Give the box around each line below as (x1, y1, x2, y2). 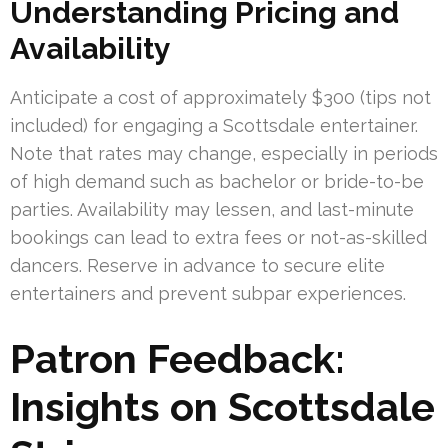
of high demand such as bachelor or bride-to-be (10, 171, 424, 193)
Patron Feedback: (10, 335, 345, 383)
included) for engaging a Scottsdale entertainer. (10, 115, 418, 137)
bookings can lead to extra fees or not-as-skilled (10, 227, 427, 249)
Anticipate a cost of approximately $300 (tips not (10, 87, 431, 109)
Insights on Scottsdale (10, 383, 435, 431)
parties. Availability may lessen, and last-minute (10, 199, 414, 221)
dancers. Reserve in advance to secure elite (10, 255, 385, 277)
